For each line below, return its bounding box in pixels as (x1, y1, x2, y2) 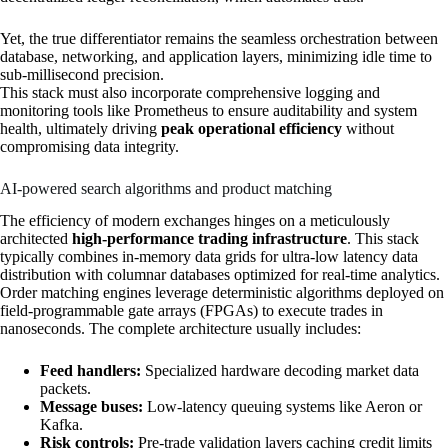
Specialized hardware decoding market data (141, 362, 419, 380)
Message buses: (40, 398, 143, 416)
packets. (40, 380, 91, 398)
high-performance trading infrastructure (72, 230, 347, 248)
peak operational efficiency (161, 119, 342, 137)
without (342, 119, 394, 137)
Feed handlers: (40, 362, 141, 380)
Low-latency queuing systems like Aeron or (143, 398, 422, 416)
